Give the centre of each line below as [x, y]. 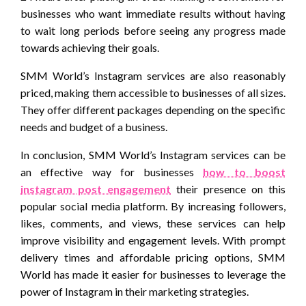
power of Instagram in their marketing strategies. [135, 292]
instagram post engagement [96, 189]
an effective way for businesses [112, 172]
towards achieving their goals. [90, 48]
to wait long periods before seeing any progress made [153, 31]
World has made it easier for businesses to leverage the [153, 275]
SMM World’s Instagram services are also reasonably [153, 76]
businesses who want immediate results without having [153, 14]
